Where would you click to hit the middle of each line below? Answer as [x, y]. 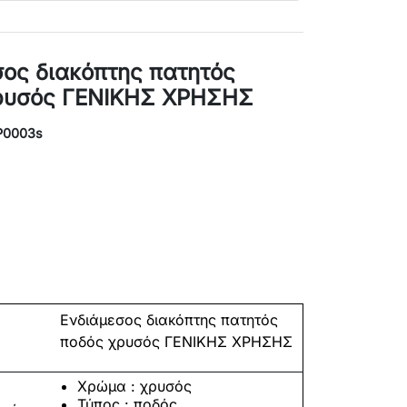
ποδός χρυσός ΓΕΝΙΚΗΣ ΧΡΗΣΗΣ [176, 342]
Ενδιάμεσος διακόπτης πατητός [169, 320]
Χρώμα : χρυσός [135, 386]
